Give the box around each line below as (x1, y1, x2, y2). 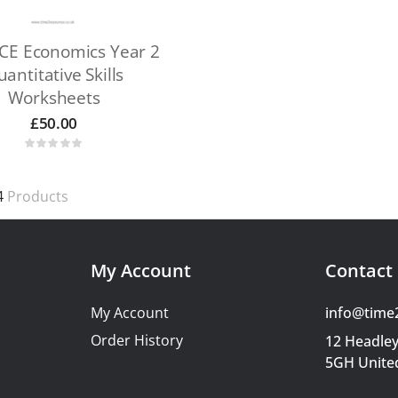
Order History (90, 330, 183, 351)
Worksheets (7, 86, 100, 110)
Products (3, 187, 68, 207)
